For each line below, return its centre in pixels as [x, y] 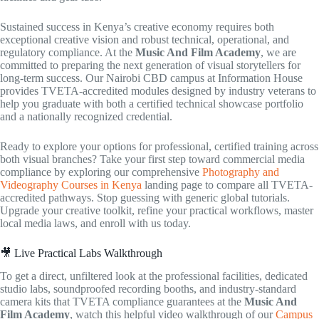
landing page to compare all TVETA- [227, 184]
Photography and [241, 172]
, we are [278, 52]
